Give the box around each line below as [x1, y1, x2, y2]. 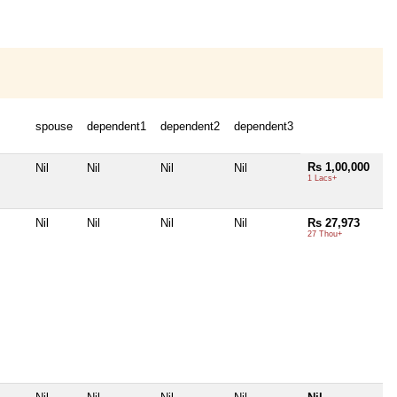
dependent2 [160, 119, 220, 133]
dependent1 [87, 119, 146, 133]
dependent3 [234, 119, 293, 133]
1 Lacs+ [307, 173, 337, 183]
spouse [35, 119, 73, 133]
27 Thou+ [307, 229, 342, 238]
